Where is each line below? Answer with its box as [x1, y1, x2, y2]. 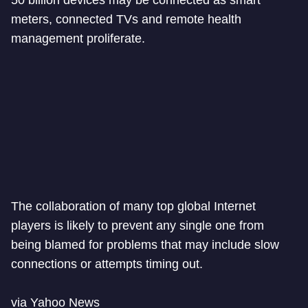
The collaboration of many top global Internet [11, 199, 256, 213]
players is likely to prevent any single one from [11, 219, 264, 232]
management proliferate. [11, 32, 145, 45]
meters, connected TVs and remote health [11, 12, 241, 26]
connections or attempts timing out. [11, 257, 203, 271]
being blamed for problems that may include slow [11, 238, 279, 252]
